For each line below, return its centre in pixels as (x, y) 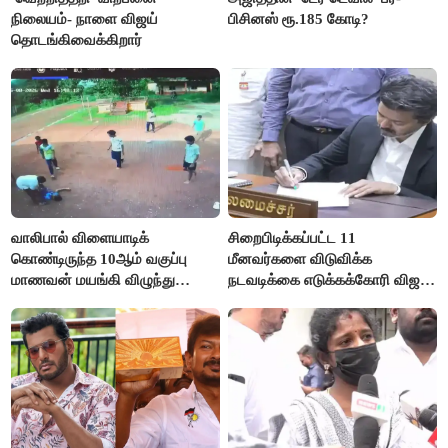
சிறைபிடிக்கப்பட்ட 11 (292, 238)
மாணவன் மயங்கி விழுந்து (93, 280)
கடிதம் (248, 301)
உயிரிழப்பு (40, 301)
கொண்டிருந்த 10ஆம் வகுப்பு (99, 259)
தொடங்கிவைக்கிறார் (77, 40)
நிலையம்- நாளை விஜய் (85, 19)
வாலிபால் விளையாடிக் (80, 238)
